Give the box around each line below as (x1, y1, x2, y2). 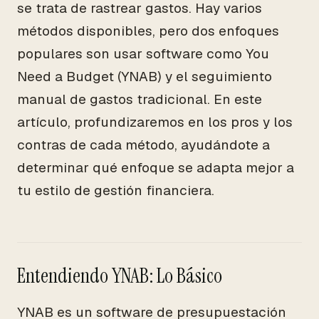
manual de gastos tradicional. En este (17, 90, 262, 108)
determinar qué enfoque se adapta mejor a (17, 159, 294, 177)
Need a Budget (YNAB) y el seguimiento (17, 68, 272, 85)
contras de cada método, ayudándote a (17, 136, 270, 154)
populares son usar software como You (17, 45, 269, 63)
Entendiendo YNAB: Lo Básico (17, 263, 222, 289)
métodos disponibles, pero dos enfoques (17, 22, 279, 40)
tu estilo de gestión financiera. (17, 182, 214, 199)
